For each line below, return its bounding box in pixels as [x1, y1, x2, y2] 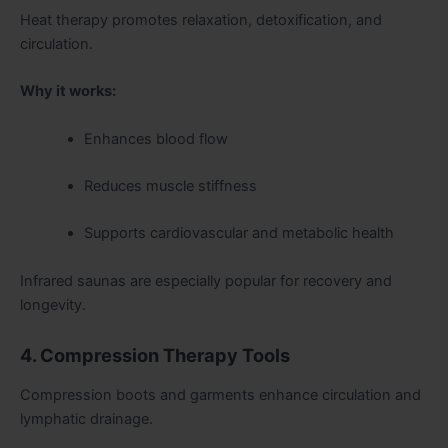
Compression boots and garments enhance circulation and [20, 385, 421, 404]
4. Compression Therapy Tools [20, 344, 290, 367]
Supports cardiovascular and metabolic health [83, 224, 394, 243]
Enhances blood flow [83, 129, 228, 148]
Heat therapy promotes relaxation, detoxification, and [20, 11, 382, 30]
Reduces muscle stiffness [83, 177, 257, 196]
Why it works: [20, 82, 116, 101]
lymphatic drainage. [20, 409, 153, 428]
